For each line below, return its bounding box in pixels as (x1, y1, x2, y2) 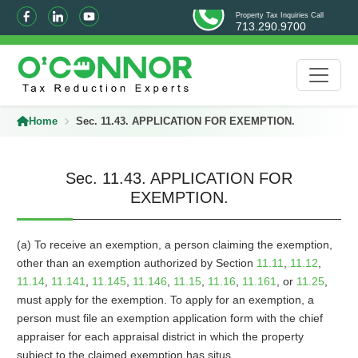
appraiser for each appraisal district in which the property (16, 330, 304, 343)
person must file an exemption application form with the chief (16, 312, 323, 324)
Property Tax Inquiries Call (236, 11, 324, 19)
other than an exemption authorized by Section (16, 257, 257, 269)
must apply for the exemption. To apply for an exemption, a (16, 293, 314, 306)
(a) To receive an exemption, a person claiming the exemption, (16, 238, 332, 251)
